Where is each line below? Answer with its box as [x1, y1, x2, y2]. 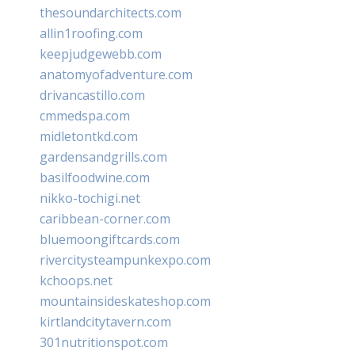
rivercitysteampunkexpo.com [40, 250, 211, 269]
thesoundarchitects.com [40, 3, 181, 21]
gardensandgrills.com [40, 147, 167, 166]
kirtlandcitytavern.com [40, 312, 171, 330]
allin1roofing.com [40, 24, 143, 42]
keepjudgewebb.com [40, 44, 162, 63]
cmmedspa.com [40, 106, 130, 124]
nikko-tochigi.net [40, 189, 140, 207]
